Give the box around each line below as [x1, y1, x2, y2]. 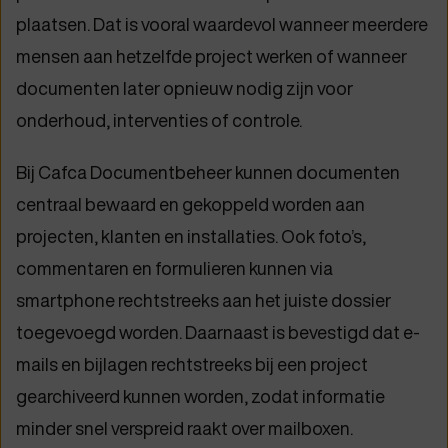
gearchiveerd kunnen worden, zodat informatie [16, 383, 385, 409]
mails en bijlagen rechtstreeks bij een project [16, 351, 368, 377]
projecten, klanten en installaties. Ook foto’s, [16, 223, 366, 249]
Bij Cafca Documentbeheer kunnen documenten [16, 159, 400, 185]
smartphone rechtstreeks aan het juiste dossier [16, 287, 391, 313]
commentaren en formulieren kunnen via [16, 255, 333, 281]
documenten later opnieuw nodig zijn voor [16, 75, 353, 101]
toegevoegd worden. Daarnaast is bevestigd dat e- [16, 319, 420, 345]
